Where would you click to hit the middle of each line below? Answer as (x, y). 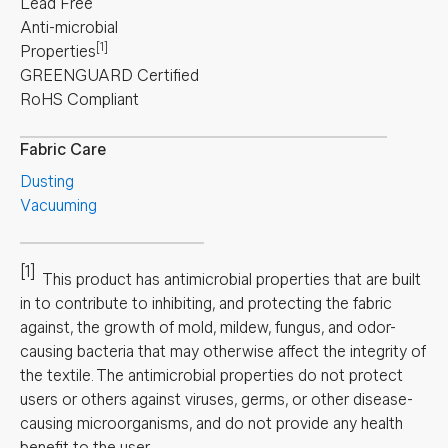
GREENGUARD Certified (109, 75)
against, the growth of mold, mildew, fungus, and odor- (208, 327)
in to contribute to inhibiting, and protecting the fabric (206, 303)
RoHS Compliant (79, 99)
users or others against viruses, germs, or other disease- (216, 399)
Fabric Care (63, 149)
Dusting (47, 181)
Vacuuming (58, 205)
